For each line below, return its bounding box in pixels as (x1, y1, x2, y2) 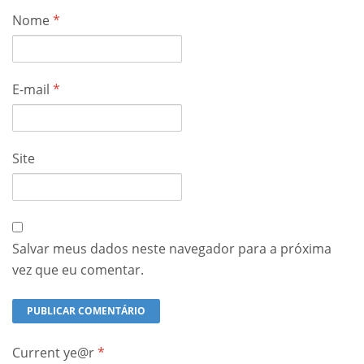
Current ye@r (12, 344, 97, 362)
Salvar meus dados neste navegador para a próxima (12, 240, 331, 258)
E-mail (12, 80, 53, 98)
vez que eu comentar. (12, 261, 144, 279)
